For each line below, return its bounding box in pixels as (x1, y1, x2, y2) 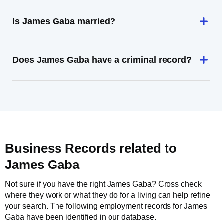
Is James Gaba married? (12, 16, 115, 26)
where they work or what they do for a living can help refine (5, 191, 210, 199)
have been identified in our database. (24, 213, 156, 221)
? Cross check (152, 180, 202, 188)
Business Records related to (5, 141, 177, 156)
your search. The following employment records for (5, 202, 184, 210)
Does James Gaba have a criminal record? (12, 55, 192, 65)
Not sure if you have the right (5, 180, 107, 188)
